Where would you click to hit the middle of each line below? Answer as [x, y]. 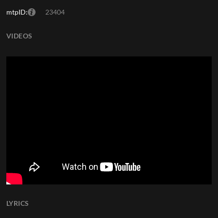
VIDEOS [19, 36]
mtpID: [17, 12]
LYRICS [18, 203]
